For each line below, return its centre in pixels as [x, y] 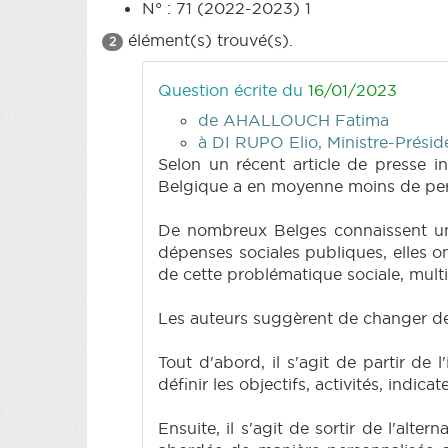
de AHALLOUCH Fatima [293, 119]
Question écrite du [233, 89]
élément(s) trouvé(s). [208, 39]
